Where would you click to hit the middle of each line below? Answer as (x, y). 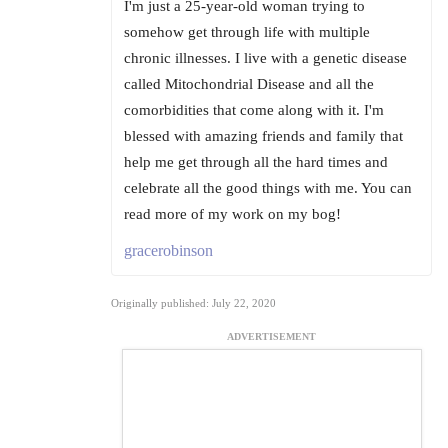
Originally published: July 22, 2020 (193, 303)
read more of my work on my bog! (232, 214)
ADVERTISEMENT (271, 337)
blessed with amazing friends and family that (263, 136)
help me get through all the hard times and (256, 162)
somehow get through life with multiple (247, 32)
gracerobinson (168, 251)
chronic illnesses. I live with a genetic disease (265, 58)
